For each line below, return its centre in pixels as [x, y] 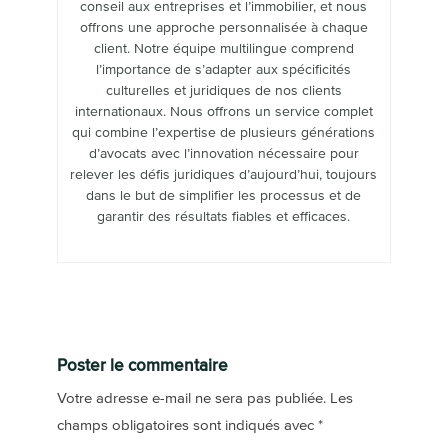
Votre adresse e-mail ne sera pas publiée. [191, 398]
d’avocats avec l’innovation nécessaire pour [223, 153]
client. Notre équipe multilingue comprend [223, 48]
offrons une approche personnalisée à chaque [223, 27]
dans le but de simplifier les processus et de [224, 195]
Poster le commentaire [142, 364]
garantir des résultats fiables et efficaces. [224, 216]
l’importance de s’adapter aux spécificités [224, 69]
